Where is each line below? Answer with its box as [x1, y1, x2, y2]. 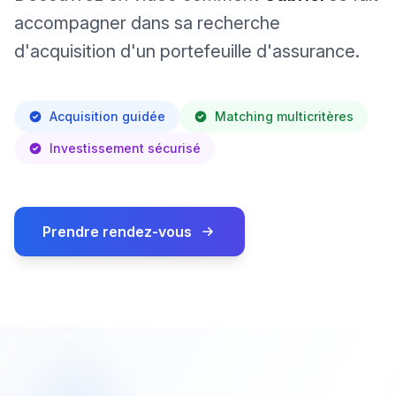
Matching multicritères [215, 109, 354, 125]
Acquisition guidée [49, 109, 165, 125]
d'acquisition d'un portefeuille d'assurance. [14, 41, 360, 63]
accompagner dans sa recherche [14, 12, 280, 34]
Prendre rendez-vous [42, 223, 192, 241]
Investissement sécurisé [49, 141, 201, 156]
